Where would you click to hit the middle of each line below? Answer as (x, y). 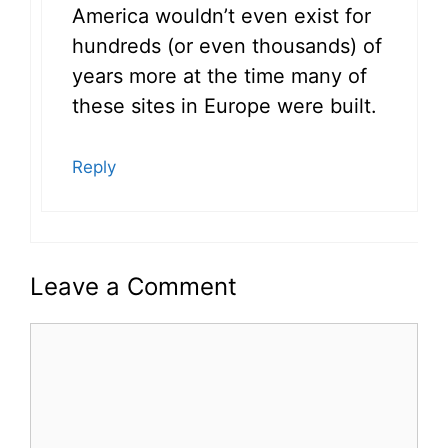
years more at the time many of (219, 76)
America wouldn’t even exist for (221, 16)
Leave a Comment (133, 287)
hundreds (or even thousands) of (227, 46)
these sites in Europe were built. (224, 106)
